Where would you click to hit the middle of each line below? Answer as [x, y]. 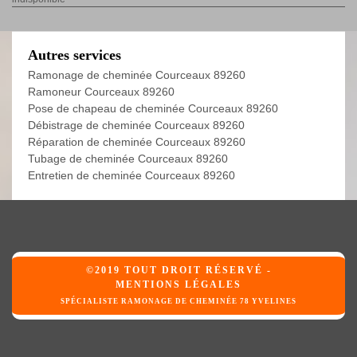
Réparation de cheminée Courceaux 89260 [137, 142]
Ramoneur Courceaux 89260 [101, 92]
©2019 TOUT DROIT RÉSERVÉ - [178, 271]
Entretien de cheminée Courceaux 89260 [131, 176]
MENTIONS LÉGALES [178, 285]
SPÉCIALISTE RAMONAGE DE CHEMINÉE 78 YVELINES [178, 302]
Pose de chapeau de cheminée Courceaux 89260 [153, 109]
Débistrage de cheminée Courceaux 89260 [136, 126]
